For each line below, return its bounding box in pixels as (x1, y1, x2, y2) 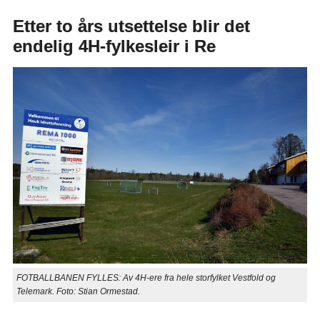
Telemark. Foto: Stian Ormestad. (16, 286, 140, 297)
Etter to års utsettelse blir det (12, 16, 250, 36)
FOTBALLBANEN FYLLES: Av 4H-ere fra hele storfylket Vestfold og (16, 273, 276, 284)
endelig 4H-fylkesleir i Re (12, 36, 216, 56)
